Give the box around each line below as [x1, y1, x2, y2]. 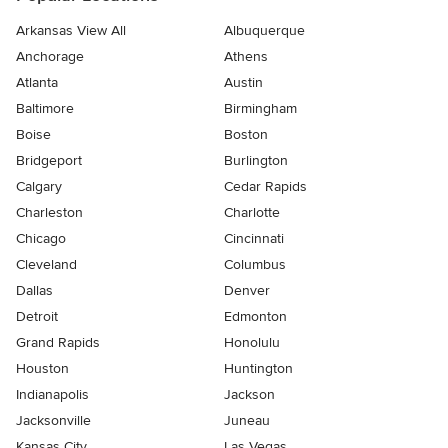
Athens [224, 48, 268, 65]
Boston [224, 126, 268, 143]
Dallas [16, 282, 53, 299]
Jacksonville [16, 412, 91, 429]
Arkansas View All [16, 22, 126, 39]
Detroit [16, 308, 58, 325]
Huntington [224, 360, 293, 377]
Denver [224, 282, 270, 299]
